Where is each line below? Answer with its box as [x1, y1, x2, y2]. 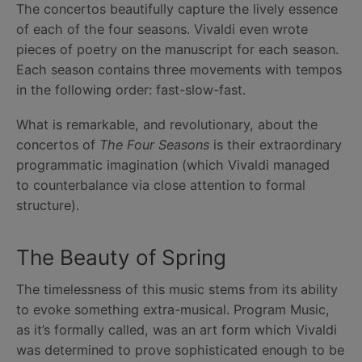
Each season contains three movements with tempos [16, 61, 342, 78]
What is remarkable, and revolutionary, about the [16, 116, 318, 133]
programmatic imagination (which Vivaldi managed [16, 156, 330, 173]
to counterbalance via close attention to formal [16, 176, 305, 193]
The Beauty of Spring [16, 245, 226, 271]
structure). [16, 196, 79, 213]
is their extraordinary [209, 136, 342, 153]
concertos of [16, 136, 99, 153]
